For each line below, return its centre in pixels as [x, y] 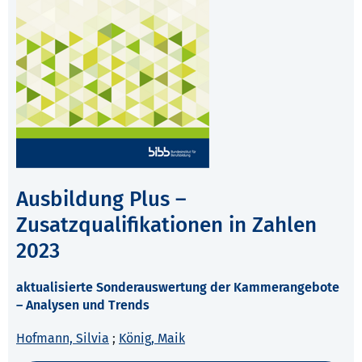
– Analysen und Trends [83, 305]
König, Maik [152, 339]
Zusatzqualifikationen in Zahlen [166, 225]
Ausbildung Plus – [101, 200]
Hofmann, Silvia [63, 339]
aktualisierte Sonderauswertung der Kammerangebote [178, 288]
